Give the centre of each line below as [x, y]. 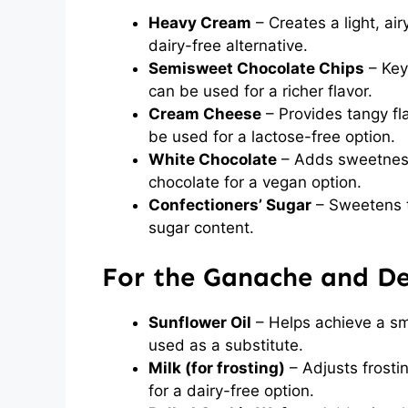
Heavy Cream [200, 22]
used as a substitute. [226, 345]
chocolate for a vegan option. [255, 182]
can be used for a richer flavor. [260, 91]
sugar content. [201, 227]
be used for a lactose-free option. [272, 136]
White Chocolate [213, 159]
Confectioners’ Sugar [230, 204]
